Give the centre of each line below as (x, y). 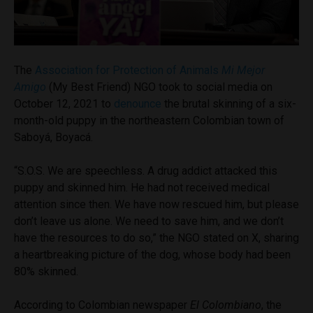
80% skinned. (48, 271)
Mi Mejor (243, 70)
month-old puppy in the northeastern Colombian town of (149, 120)
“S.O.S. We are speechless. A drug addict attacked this (146, 170)
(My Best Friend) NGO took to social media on (159, 87)
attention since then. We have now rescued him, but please (156, 204)
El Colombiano (226, 305)
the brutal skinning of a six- (230, 103)
